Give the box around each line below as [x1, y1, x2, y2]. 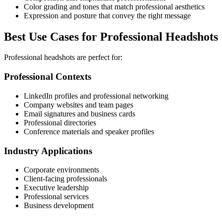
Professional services [24, 192, 89, 201]
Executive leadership [24, 183, 89, 192]
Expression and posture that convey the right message [24, 11, 191, 20]
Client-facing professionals [24, 174, 107, 183]
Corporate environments [24, 166, 99, 174]
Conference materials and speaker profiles [24, 127, 154, 136]
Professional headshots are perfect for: [4, 53, 122, 62]
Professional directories [24, 118, 96, 127]
